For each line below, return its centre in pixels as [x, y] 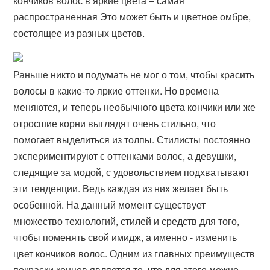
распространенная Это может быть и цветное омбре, [132, 17]
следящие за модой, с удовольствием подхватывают [132, 172]
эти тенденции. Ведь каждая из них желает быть [121, 188]
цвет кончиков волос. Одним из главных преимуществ [134, 253]
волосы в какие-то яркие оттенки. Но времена [116, 91]
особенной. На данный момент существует [110, 205]
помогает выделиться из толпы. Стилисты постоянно [132, 140]
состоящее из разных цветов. [79, 33]
